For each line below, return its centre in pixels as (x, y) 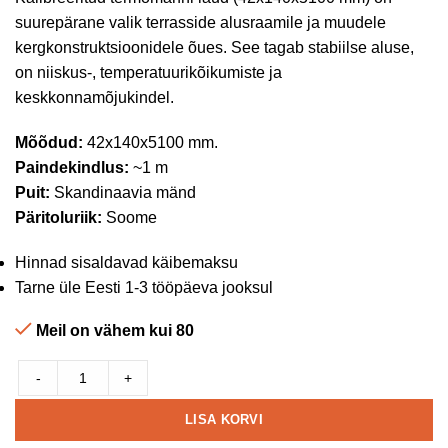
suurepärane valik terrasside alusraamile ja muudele (200, 22)
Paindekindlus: (72, 167)
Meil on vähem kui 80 (114, 330)
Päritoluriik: (58, 217)
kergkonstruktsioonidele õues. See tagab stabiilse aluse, (214, 47)
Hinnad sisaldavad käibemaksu (126, 262)
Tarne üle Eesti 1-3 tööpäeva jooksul (144, 287)
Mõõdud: (49, 142)
